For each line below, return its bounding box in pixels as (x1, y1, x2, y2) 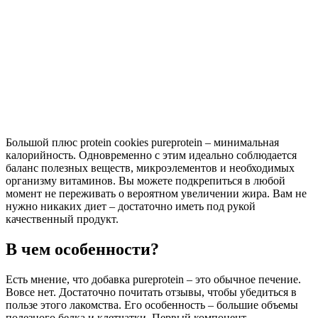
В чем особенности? (6, 239, 159, 258)
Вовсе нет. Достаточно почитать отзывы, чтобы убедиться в (6, 285, 297, 298)
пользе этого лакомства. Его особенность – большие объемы (6, 298, 298, 311)
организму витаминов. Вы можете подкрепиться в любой (6, 174, 285, 187)
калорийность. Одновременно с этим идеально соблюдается (6, 148, 297, 161)
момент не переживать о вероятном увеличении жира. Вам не (6, 187, 307, 199)
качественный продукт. (6, 212, 119, 225)
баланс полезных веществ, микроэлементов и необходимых (6, 161, 295, 174)
